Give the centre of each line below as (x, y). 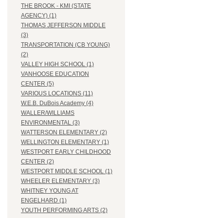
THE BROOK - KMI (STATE (56, 6)
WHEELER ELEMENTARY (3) (60, 181)
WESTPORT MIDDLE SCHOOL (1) (67, 172)
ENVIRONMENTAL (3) (50, 123)
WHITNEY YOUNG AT (50, 191)
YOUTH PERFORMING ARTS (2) (64, 210)
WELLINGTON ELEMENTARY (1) (65, 142)
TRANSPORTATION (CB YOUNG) (65, 45)
